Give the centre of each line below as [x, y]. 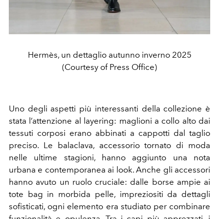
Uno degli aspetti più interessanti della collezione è [109, 108]
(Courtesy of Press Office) [109, 67]
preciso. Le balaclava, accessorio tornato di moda [109, 145]
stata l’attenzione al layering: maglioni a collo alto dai [109, 120]
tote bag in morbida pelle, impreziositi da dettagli [109, 194]
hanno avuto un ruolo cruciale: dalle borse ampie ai [109, 182]
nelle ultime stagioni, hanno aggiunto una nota [109, 157]
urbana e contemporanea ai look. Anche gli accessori [109, 169]
